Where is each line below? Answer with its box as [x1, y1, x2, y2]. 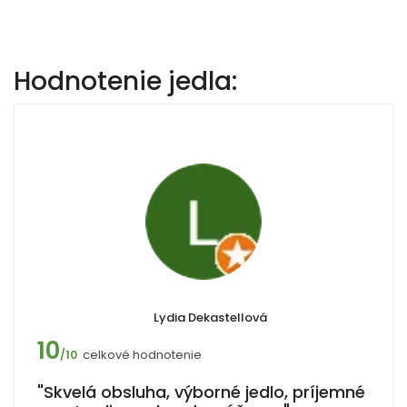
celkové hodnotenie [83, 346, 202, 363]
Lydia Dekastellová [154, 309, 267, 326]
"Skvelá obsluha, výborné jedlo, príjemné [37, 381, 365, 403]
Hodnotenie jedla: [14, 64, 237, 99]
